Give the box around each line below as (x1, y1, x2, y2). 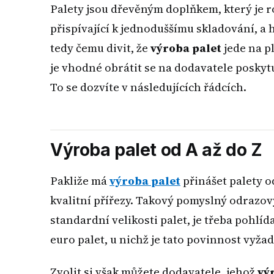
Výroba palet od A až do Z (50, 139, 262, 161)
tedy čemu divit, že (50, 40, 150, 56)
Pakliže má (50, 172, 109, 188)
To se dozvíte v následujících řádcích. (50, 79, 246, 95)
